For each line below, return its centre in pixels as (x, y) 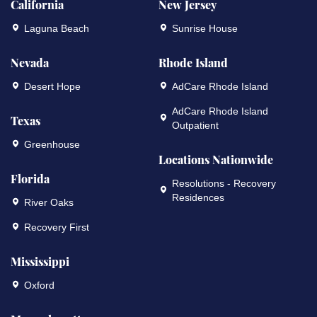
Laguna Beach (57, 29)
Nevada (30, 63)
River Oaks (49, 203)
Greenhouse (52, 145)
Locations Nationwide (216, 160)
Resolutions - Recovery (224, 184)
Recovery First (57, 227)
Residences (198, 198)
